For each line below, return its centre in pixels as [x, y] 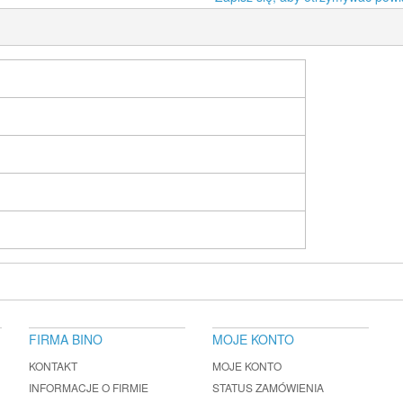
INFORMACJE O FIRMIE [89, 387]
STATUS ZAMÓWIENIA [268, 387]
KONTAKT [53, 366]
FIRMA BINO [66, 339]
